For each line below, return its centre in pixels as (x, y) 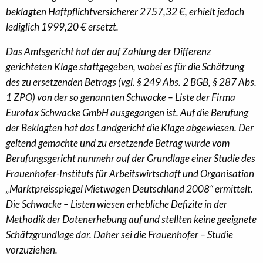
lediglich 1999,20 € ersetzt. (62, 27)
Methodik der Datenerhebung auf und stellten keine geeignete (131, 219)
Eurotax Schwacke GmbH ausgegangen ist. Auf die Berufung (127, 112)
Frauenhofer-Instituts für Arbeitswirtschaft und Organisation (130, 173)
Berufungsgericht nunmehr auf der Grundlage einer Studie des (131, 158)
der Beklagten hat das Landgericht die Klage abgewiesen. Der (130, 128)
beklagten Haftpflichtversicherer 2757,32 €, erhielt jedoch (125, 11)
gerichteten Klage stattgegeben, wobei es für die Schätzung (125, 67)
